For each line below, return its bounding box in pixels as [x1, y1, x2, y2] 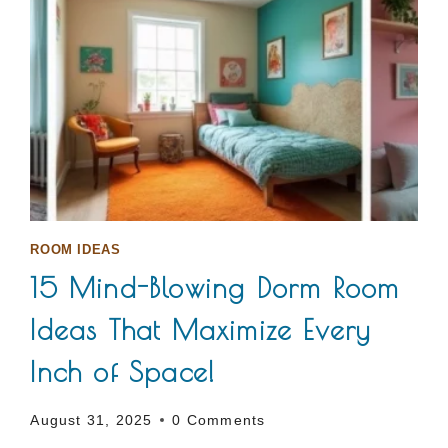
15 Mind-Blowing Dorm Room [30, 271, 400, 305]
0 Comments [172, 411, 266, 428]
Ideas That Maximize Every [30, 313, 371, 347]
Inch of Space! [30, 355, 216, 389]
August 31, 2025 [30, 411, 153, 428]
